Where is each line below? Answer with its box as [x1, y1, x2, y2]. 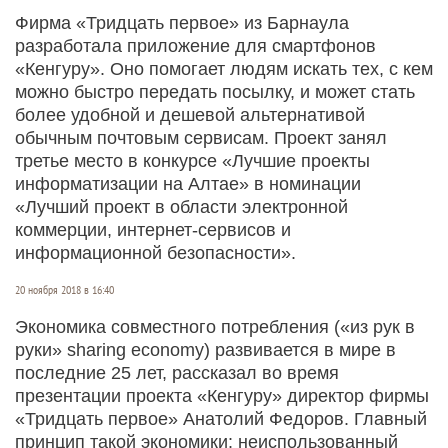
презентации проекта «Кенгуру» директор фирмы [15, 385, 429, 406]
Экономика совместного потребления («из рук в [15, 316, 415, 337]
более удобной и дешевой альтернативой [15, 104, 365, 125]
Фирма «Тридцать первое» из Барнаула [15, 12, 349, 33]
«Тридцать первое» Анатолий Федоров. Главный [15, 408, 427, 429]
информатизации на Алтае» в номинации [15, 173, 361, 194]
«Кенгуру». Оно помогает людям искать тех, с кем [15, 58, 433, 79]
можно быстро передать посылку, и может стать [15, 81, 415, 102]
